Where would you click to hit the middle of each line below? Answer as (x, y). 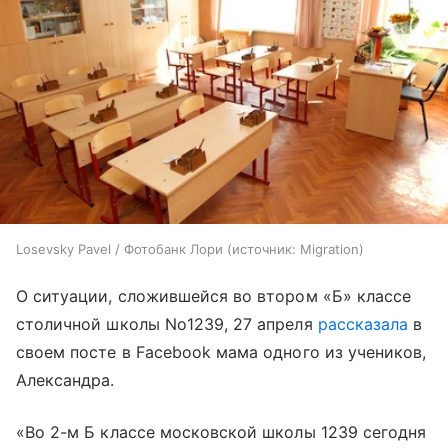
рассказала (363, 324)
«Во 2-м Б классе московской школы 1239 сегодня (221, 432)
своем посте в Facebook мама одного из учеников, (221, 352)
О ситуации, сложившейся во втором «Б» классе (214, 296)
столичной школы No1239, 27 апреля (167, 324)
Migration (329, 249)
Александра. (65, 380)
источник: (264, 249)
